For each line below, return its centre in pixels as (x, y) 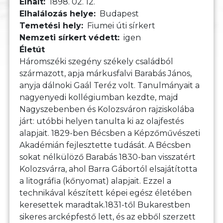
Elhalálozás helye (57, 14)
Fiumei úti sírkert (121, 26)
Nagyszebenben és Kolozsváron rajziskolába (107, 110)
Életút (32, 50)
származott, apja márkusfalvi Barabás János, (106, 74)
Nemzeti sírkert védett (69, 38)
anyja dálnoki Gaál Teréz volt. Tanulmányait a (110, 86)
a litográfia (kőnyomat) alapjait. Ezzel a (96, 181)
